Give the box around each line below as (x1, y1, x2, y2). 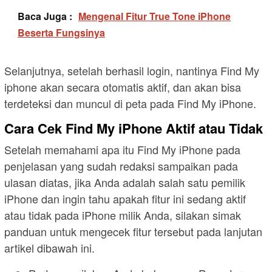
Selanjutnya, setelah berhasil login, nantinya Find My (4, 62, 259, 78)
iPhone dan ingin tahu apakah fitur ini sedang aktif (4, 190, 246, 206)
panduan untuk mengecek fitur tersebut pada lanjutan (4, 223, 262, 239)
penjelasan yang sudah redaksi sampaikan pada (4, 157, 238, 174)
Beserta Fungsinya (18, 25, 105, 39)
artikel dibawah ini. (4, 239, 95, 256)
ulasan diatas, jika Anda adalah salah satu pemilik (4, 174, 245, 190)
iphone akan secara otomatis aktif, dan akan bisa (4, 78, 241, 95)
